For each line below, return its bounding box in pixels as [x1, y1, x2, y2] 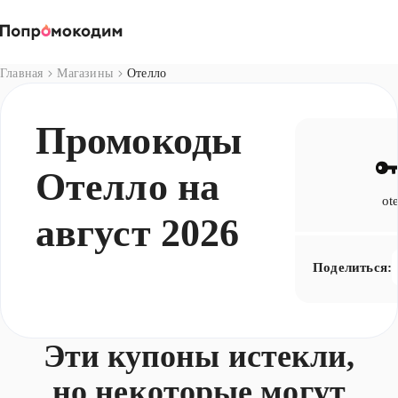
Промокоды [36, 119, 242, 163]
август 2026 [36, 211, 240, 255]
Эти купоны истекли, [43, 338, 355, 374]
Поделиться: [312, 259, 393, 275]
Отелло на [36, 165, 219, 209]
